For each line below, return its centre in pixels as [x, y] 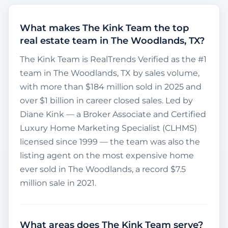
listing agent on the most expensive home [107, 156]
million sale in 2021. [58, 183]
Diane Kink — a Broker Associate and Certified [113, 115]
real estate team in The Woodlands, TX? [112, 41]
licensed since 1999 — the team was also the [110, 142]
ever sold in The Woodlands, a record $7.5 [103, 169]
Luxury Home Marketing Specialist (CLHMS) [108, 128]
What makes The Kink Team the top [104, 28]
